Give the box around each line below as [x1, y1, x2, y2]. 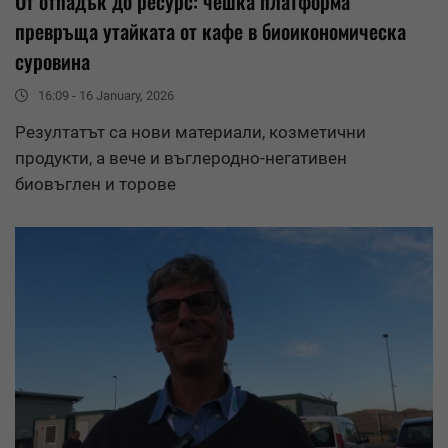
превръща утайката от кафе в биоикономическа [15, 16, 406, 47]
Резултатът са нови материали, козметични [15, 122, 366, 143]
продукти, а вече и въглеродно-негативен [15, 148, 347, 169]
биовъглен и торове [15, 174, 176, 195]
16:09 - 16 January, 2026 [38, 88, 174, 104]
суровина [15, 46, 90, 77]
